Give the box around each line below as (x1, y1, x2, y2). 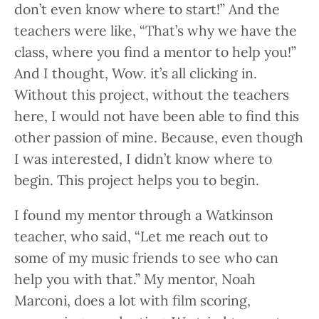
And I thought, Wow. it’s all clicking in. (14, 63, 257, 82)
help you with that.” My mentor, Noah (14, 269, 256, 288)
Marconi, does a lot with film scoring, (14, 291, 251, 309)
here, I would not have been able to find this (14, 106, 299, 125)
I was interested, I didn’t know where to (14, 149, 272, 167)
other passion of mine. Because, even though (14, 127, 303, 146)
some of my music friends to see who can (14, 248, 278, 266)
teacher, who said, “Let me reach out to (14, 226, 268, 245)
